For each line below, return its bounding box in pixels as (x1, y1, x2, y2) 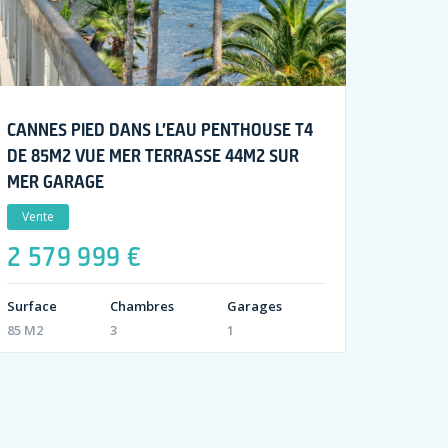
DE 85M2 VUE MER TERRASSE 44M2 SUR (6, 144, 299, 167)
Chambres (109, 297, 174, 316)
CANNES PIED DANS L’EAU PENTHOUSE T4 (6, 118, 313, 141)
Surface (6, 297, 57, 316)
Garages (226, 297, 282, 316)
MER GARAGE (6, 170, 104, 193)
